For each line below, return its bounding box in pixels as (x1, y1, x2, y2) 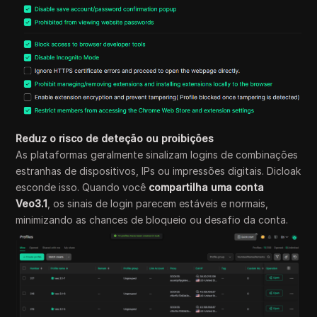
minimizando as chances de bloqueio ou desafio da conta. (16, 213, 289, 226)
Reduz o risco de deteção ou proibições (16, 132, 214, 144)
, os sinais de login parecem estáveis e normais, (47, 197, 269, 209)
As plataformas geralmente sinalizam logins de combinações (16, 148, 299, 161)
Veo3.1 (16, 197, 48, 209)
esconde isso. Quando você (16, 180, 149, 193)
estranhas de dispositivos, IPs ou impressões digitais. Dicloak (16, 164, 301, 177)
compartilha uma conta (149, 180, 265, 193)
